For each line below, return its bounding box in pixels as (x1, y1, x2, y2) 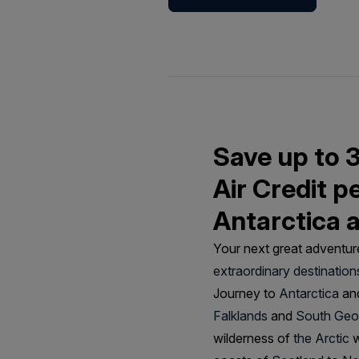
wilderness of (213, 330, 293, 346)
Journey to (213, 285, 279, 301)
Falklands (213, 308, 268, 324)
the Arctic (293, 330, 349, 346)
